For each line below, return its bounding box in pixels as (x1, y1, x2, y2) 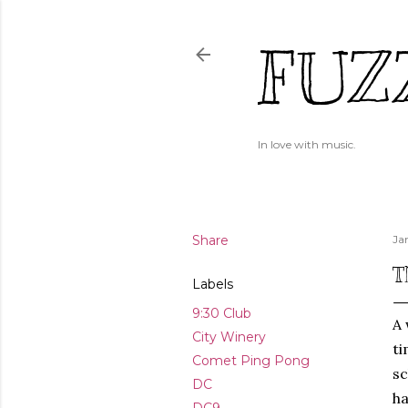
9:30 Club (192, 305, 251, 321)
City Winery (192, 329, 266, 345)
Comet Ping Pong (192, 352, 310, 369)
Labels (192, 276, 233, 292)
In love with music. (258, 138, 356, 151)
